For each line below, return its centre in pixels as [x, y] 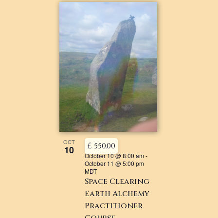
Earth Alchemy [117, 193]
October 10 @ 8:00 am [115, 155]
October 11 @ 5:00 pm [115, 163]
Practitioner [114, 206]
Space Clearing [117, 181]
